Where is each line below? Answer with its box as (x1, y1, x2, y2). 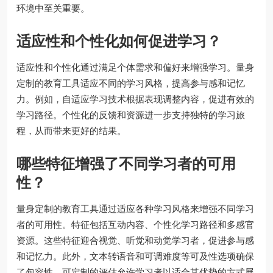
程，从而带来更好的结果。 (16, 124, 126, 137)
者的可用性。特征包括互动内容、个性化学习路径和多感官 (16, 218, 254, 231)
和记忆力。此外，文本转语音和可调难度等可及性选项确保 (16, 249, 254, 263)
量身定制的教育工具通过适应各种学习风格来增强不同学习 (16, 202, 254, 215)
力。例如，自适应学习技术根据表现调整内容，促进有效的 (16, 92, 254, 105)
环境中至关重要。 (16, 1, 90, 15)
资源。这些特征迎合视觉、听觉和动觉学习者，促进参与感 (16, 233, 254, 247)
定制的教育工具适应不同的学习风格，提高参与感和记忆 (16, 76, 245, 90)
